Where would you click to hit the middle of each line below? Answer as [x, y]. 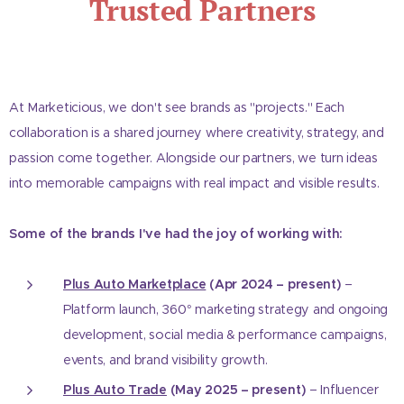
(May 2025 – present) [236, 389]
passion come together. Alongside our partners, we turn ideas [193, 157]
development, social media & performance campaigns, [225, 334]
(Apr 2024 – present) [274, 284]
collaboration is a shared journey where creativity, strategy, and [197, 132]
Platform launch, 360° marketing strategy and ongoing [225, 309]
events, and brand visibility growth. [165, 359]
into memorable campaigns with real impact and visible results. [194, 183]
